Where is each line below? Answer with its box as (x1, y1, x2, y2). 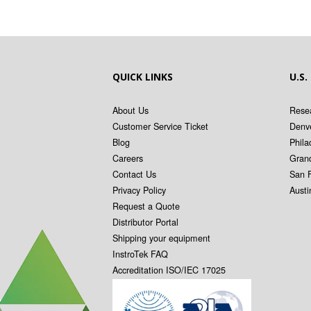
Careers (112, 151, 143, 165)
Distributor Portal (112, 215, 178, 228)
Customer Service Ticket (112, 119, 208, 133)
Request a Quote (112, 199, 180, 212)
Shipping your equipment (112, 231, 210, 244)
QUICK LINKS (112, 70, 173, 83)
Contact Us (112, 167, 156, 180)
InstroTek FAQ (112, 247, 168, 260)
